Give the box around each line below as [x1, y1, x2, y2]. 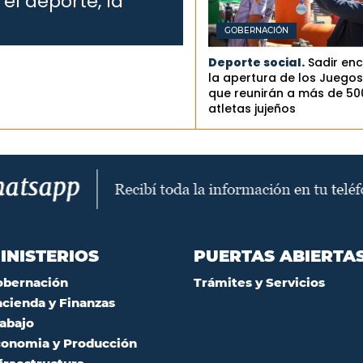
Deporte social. [207, 54, 305, 71]
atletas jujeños [207, 100, 296, 117]
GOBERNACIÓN [224, 25, 288, 36]
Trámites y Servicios [194, 275, 325, 291]
